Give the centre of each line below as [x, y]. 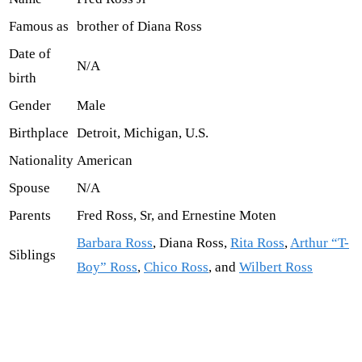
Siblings [32, 255]
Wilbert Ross [276, 267]
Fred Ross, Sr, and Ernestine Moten [177, 216]
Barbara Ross [115, 243]
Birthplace [39, 133]
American [105, 161]
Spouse [29, 188]
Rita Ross [257, 243]
